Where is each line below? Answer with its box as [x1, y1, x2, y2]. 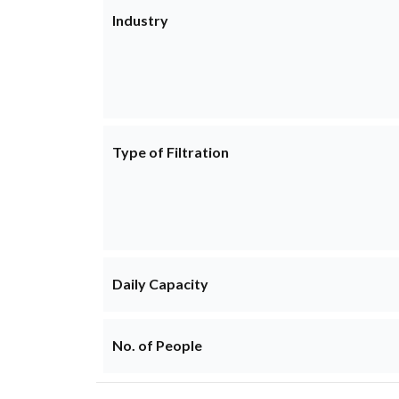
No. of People [111, 337, 202, 354]
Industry [111, 12, 168, 29]
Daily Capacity [111, 275, 208, 293]
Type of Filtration [111, 143, 229, 161]
